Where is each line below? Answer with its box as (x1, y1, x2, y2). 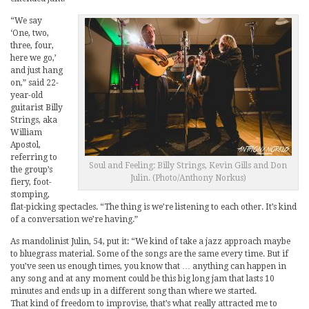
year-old (10, 90, 43, 101)
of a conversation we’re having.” (10, 215, 138, 225)
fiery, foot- (10, 177, 52, 188)
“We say (10, 16, 42, 26)
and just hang (10, 66, 63, 76)
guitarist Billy (10, 103, 63, 113)
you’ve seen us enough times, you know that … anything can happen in (10, 261, 286, 272)
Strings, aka (10, 115, 57, 126)
